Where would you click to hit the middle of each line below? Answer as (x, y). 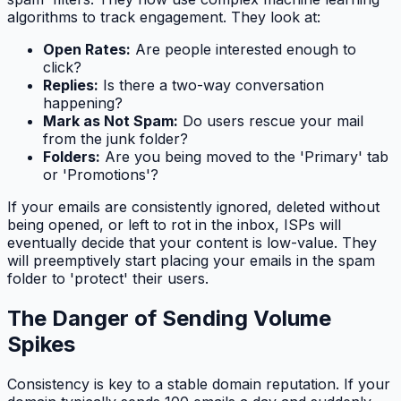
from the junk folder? (115, 139)
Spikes (41, 345)
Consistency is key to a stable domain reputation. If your (199, 384)
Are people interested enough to (243, 50)
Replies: (71, 85)
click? (62, 68)
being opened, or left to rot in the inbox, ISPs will (174, 225)
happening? (83, 103)
